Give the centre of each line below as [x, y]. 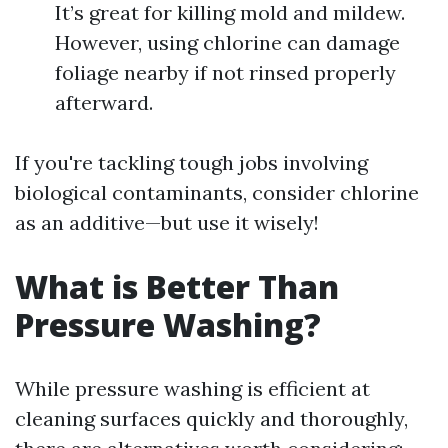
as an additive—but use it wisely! [167, 222]
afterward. [104, 102]
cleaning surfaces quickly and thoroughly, [211, 418]
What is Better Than [177, 286]
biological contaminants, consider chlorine [217, 192]
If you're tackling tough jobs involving [191, 162]
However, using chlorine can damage [227, 42]
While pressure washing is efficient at [192, 388]
